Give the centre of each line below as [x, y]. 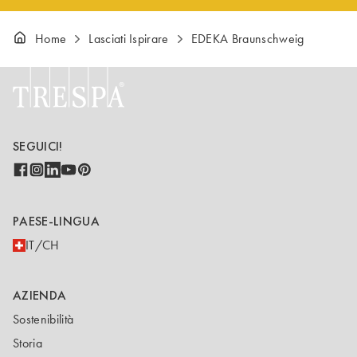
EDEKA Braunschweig [247, 39]
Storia [27, 343]
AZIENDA [40, 295]
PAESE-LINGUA [56, 221]
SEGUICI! [38, 146]
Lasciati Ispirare [129, 39]
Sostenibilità [43, 319]
